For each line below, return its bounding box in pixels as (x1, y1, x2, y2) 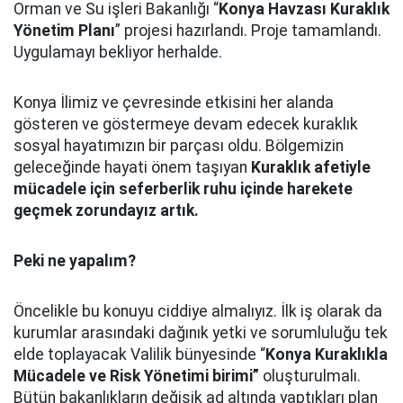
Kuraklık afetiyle (251, 158, 371, 176)
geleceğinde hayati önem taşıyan (13, 158, 251, 176)
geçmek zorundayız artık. (13, 201, 199, 219)
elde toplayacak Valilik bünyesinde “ (13, 345, 265, 363)
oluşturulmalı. (259, 367, 361, 385)
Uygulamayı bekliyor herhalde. (13, 43, 222, 61)
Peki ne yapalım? (13, 252, 136, 270)
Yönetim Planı (13, 22, 115, 40)
